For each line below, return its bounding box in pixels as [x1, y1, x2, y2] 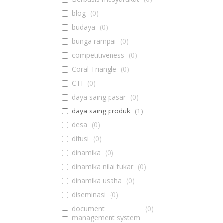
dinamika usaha [71, 176, 122, 185]
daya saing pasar [71, 92, 126, 102]
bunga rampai [71, 36, 116, 46]
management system [71, 213, 140, 222]
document [71, 204, 105, 213]
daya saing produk [71, 106, 130, 115]
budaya [71, 22, 95, 32]
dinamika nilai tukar [71, 162, 133, 171]
